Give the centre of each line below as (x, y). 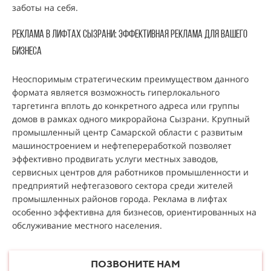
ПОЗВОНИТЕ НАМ (135, 264)
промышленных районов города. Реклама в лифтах (119, 199)
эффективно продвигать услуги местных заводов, (115, 159)
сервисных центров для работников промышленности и (130, 172)
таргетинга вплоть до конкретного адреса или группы (126, 106)
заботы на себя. (45, 8)
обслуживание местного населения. (87, 225)
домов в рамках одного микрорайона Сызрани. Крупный (131, 119)
